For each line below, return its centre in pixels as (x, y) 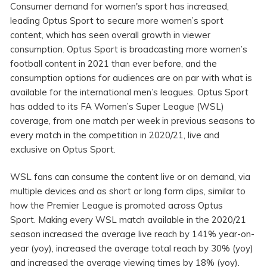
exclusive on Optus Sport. (63, 150)
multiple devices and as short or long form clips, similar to (128, 191)
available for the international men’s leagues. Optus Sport (129, 92)
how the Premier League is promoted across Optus (117, 206)
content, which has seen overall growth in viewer (110, 35)
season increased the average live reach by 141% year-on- (132, 234)
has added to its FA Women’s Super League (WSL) (117, 107)
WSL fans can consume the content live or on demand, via (130, 177)
